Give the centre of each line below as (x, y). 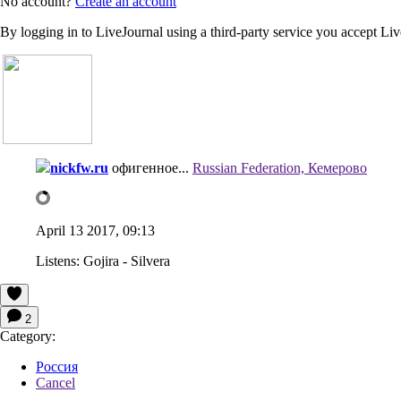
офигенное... (150, 167)
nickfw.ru (79, 167)
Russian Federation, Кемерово (280, 167)
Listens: (58, 260)
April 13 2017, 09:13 (95, 230)
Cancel (55, 382)
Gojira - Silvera (127, 260)
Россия (57, 366)
